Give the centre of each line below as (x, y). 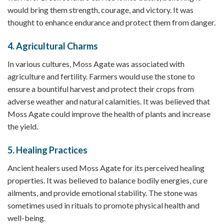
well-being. (26, 217)
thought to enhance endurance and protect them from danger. (111, 22)
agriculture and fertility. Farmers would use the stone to (101, 76)
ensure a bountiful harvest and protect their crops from (101, 88)
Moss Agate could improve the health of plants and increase (109, 113)
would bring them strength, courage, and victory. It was (100, 10)
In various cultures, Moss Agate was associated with (96, 63)
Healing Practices (52, 150)
